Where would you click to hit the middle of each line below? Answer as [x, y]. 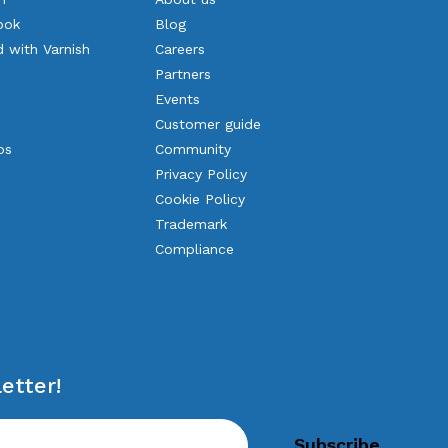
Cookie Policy [200, 199]
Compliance [195, 249]
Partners [183, 74]
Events [178, 99]
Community [193, 149]
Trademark [191, 224]
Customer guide [208, 124]
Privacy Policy [201, 174]
